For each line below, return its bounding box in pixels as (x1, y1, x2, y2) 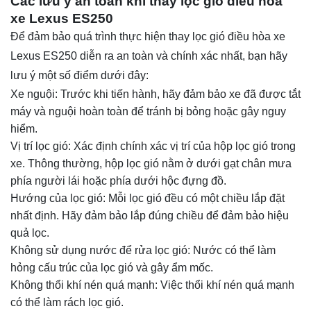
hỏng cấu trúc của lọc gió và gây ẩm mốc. (10, 262, 213, 274)
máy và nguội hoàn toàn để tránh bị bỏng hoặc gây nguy (10, 106, 286, 118)
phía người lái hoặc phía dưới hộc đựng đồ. (10, 175, 226, 187)
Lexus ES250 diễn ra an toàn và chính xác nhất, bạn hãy (10, 50, 287, 62)
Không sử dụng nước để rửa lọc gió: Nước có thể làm (10, 244, 276, 257)
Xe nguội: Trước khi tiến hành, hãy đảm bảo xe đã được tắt (10, 88, 301, 101)
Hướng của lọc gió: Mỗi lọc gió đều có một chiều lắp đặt (10, 192, 285, 205)
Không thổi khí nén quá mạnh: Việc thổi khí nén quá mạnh (10, 279, 294, 292)
